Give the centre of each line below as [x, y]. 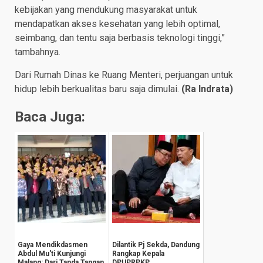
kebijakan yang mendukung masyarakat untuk [106, 10]
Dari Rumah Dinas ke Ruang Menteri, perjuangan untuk [124, 75]
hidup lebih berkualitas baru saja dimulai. [98, 89]
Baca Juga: [50, 117]
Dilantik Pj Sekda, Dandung [156, 245]
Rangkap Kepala [138, 254]
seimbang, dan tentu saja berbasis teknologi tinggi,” [120, 38]
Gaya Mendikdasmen [53, 245]
